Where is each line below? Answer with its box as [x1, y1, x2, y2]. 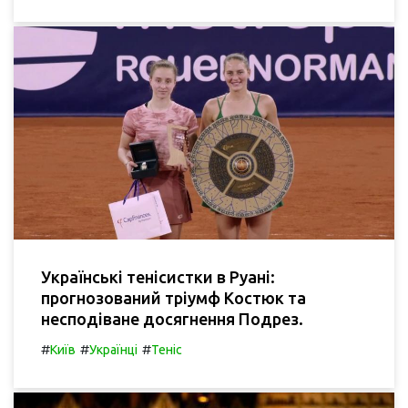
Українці [89, 342, 138, 358]
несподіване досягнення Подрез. [41, 310, 303, 329]
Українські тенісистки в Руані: [41, 268, 275, 287]
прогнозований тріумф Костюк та [41, 289, 306, 308]
